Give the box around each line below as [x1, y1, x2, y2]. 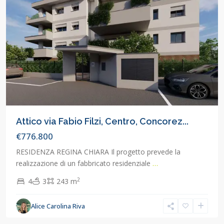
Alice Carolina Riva [31, 201, 85, 211]
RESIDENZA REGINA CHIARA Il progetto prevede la [16, 147, 180, 157]
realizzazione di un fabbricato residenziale [16, 158, 152, 168]
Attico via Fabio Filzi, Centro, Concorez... [16, 116, 188, 127]
